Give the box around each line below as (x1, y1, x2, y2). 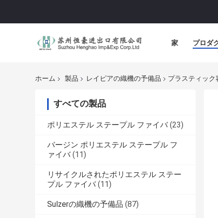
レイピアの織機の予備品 (86, 74, 161, 83)
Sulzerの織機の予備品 (47, 200, 123, 209)
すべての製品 (54, 98, 106, 109)
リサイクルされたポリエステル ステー (47, 170, 182, 180)
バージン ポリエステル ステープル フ (47, 140, 178, 150)
